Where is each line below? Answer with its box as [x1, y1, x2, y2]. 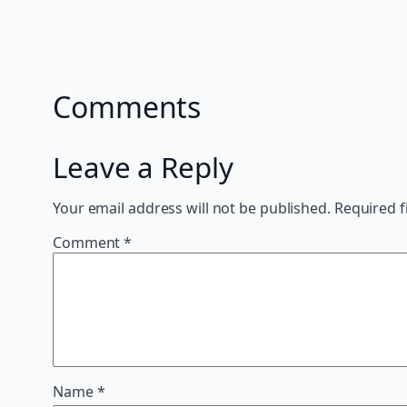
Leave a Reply [53, 148, 233, 187]
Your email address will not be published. [53, 198, 331, 219]
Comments [53, 87, 202, 127]
